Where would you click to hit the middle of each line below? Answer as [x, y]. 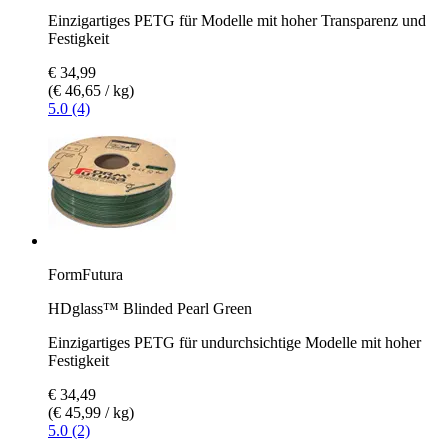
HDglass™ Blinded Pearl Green [150, 308]
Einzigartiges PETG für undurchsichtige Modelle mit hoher [234, 342]
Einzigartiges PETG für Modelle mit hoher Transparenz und [237, 20]
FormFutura [85, 274]
